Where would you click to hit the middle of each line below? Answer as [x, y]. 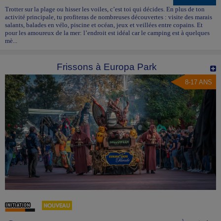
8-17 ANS [199, 82]
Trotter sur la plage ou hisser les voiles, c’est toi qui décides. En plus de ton [105, 9]
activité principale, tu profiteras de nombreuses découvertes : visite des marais [109, 17]
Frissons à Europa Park [107, 67]
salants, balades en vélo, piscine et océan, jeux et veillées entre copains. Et [104, 25]
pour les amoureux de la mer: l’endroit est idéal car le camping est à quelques [107, 33]
